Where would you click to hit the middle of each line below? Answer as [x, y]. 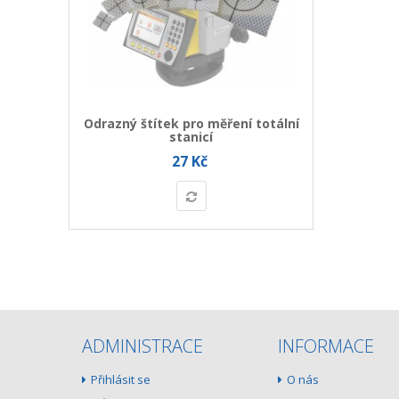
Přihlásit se [121, 380]
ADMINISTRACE [142, 346]
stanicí [191, 137]
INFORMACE [326, 346]
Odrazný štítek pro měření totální [191, 124]
